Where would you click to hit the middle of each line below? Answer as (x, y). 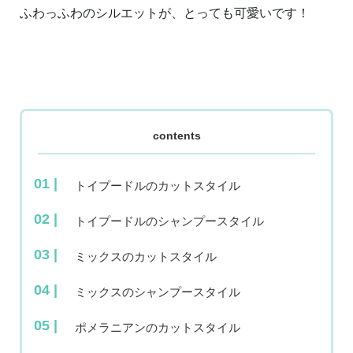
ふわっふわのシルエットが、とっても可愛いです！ (165, 13)
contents (176, 136)
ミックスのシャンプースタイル (158, 292)
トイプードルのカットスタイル (158, 186)
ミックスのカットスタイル (146, 257)
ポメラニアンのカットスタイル (158, 328)
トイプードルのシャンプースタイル (169, 221)
